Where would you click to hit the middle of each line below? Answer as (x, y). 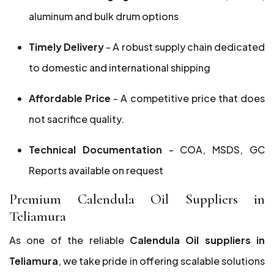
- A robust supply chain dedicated (185, 47)
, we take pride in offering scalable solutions (161, 261)
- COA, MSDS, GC (213, 150)
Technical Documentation (95, 150)
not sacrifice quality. (76, 119)
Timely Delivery (67, 47)
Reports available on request (96, 170)
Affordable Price (70, 98)
